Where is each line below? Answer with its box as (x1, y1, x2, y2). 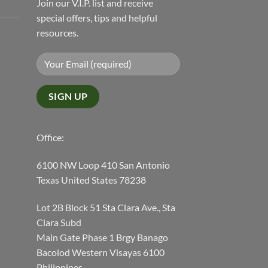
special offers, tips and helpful (36, 11, 157, 23)
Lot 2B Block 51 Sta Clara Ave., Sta (36, 201, 175, 213)
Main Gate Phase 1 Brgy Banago (36, 231, 168, 243)
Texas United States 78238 (36, 174, 146, 186)
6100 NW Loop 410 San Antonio (36, 159, 170, 171)
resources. (36, 26, 78, 38)
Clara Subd (36, 216, 81, 228)
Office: (36, 132, 66, 144)
